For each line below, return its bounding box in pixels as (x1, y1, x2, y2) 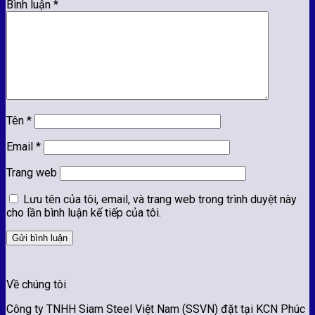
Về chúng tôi (6, 278, 66, 292)
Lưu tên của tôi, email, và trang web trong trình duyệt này (23, 193, 297, 207)
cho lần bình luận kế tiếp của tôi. (6, 206, 161, 220)
